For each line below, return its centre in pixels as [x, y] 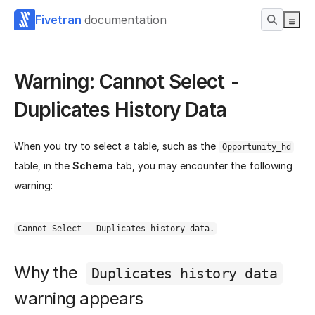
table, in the [43, 166]
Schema [93, 166]
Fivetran [58, 19]
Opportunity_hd [256, 147]
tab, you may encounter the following [203, 166]
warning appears [79, 298]
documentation [126, 19]
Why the [48, 273]
